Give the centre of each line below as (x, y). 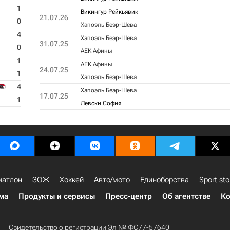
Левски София (101, 103)
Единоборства (165, 180)
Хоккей (72, 180)
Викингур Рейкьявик (109, 12)
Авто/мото (112, 180)
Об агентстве (186, 196)
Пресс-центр (129, 196)
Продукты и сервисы (57, 196)
